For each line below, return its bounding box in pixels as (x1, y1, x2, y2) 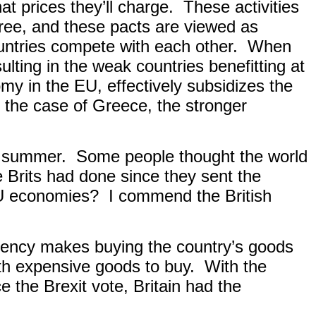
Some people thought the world (76, 147, 308, 166)
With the (205, 257, 267, 276)
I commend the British (109, 186, 272, 205)
